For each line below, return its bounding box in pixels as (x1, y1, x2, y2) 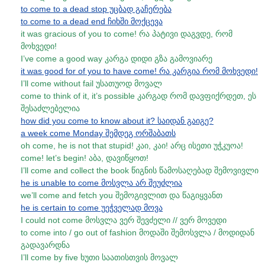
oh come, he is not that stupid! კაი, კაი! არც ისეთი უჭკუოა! (21, 141, 243, 150)
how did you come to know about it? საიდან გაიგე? (21, 116, 214, 125)
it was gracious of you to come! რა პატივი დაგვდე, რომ (21, 29, 232, 38)
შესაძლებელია (21, 104, 80, 113)
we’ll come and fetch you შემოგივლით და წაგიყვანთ (21, 190, 222, 200)
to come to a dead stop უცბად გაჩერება (21, 4, 172, 14)
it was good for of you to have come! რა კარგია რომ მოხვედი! (21, 66, 258, 76)
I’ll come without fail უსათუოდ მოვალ (21, 79, 162, 88)
